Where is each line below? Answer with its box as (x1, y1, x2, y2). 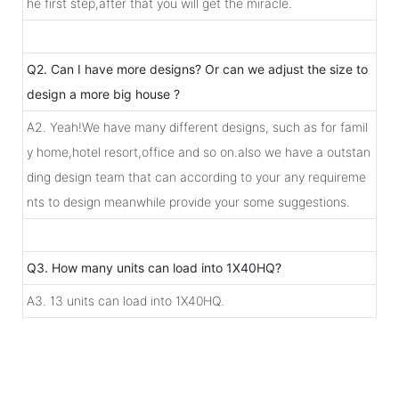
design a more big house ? (27, 85, 180, 102)
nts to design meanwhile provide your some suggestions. (27, 193, 350, 209)
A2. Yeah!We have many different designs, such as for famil (27, 118, 368, 134)
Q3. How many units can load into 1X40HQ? (27, 259, 289, 275)
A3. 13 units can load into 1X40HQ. (27, 292, 224, 308)
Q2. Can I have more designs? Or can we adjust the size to (27, 61, 368, 77)
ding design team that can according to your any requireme (27, 168, 366, 184)
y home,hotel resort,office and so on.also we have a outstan (27, 143, 370, 159)
